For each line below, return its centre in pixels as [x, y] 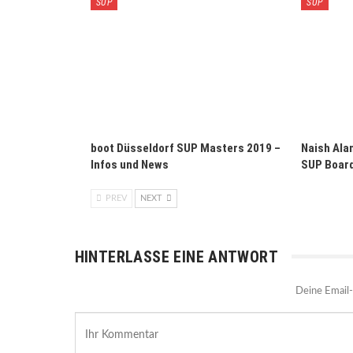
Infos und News [129, 164]
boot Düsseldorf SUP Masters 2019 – [185, 148]
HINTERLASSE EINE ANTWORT [176, 256]
